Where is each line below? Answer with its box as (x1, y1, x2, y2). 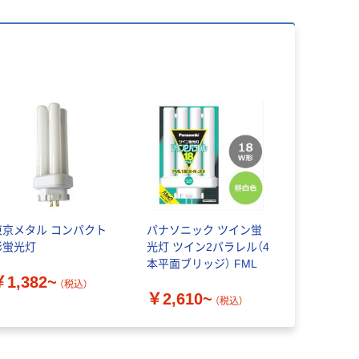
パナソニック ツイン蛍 (146, 224, 262, 237)
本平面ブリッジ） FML (146, 257, 257, 271)
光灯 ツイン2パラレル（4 (146, 240, 269, 254)
